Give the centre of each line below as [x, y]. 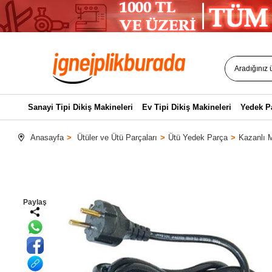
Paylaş [35, 202]
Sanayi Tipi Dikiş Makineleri [80, 107]
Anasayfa [47, 138]
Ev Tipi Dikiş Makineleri [186, 107]
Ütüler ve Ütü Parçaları [117, 138]
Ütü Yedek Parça [198, 138]
